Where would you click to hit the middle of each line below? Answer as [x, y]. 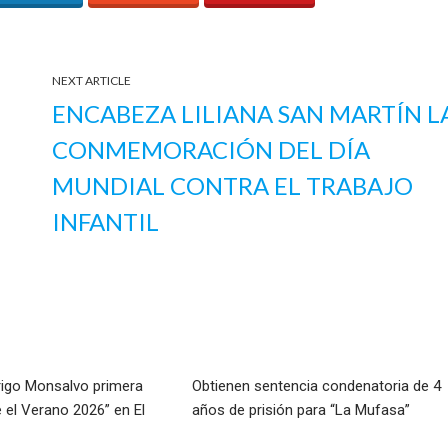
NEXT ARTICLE [92, 80]
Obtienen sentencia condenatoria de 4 [316, 385]
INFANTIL [106, 221]
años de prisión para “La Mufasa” [300, 409]
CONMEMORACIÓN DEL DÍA [211, 149]
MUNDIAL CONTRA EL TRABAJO [233, 185]
